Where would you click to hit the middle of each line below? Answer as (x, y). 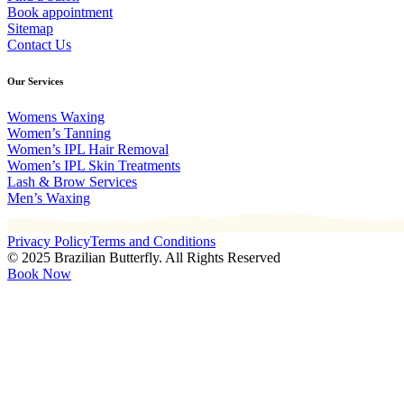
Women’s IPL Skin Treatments (94, 165)
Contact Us (39, 44)
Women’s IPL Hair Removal (88, 149)
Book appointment (60, 12)
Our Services (35, 81)
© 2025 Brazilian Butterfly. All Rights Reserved (144, 257)
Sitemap (30, 28)
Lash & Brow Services (72, 181)
